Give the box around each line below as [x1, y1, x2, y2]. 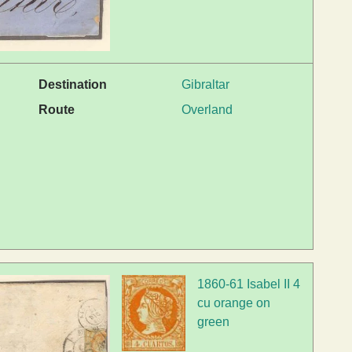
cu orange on [197, 295, 271, 310]
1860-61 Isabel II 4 [197, 277, 301, 291]
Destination [38, 77, 107, 91]
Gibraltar [181, 77, 229, 91]
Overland [181, 102, 233, 116]
